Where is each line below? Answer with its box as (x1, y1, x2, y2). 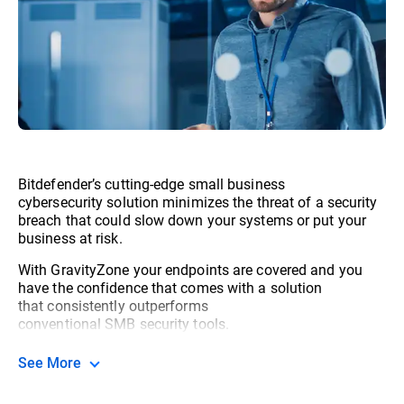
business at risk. (18, 228, 126, 247)
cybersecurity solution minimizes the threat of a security (18, 192, 378, 211)
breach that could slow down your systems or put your (18, 210, 366, 229)
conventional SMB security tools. (18, 314, 230, 333)
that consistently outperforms (18, 296, 208, 315)
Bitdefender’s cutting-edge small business (18, 174, 285, 193)
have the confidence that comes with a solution (18, 278, 323, 297)
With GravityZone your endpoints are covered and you (18, 260, 363, 279)
